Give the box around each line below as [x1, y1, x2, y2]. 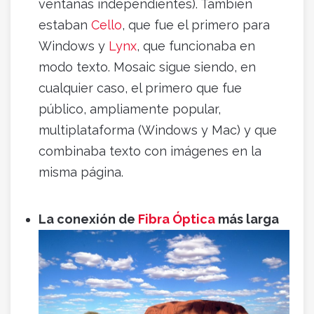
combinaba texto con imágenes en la [39, 144, 261, 159]
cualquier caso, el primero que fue [39, 81, 242, 96]
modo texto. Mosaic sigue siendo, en [39, 60, 256, 75]
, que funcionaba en [137, 39, 255, 54]
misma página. [39, 165, 123, 180]
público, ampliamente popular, [39, 102, 221, 117]
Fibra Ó [138, 212, 182, 227]
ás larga [229, 212, 279, 227]
